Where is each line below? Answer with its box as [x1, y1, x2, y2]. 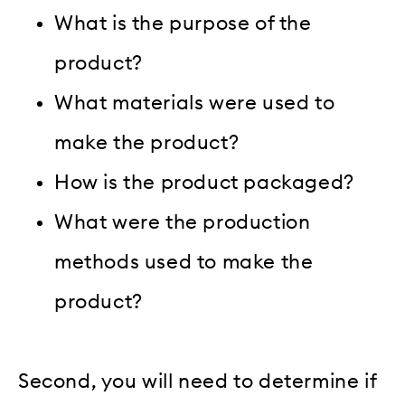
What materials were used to [54, 93, 335, 114]
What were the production [54, 212, 311, 233]
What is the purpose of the [54, 14, 312, 34]
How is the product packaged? [54, 173, 354, 193]
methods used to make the [54, 252, 314, 273]
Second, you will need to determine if [18, 372, 377, 392]
